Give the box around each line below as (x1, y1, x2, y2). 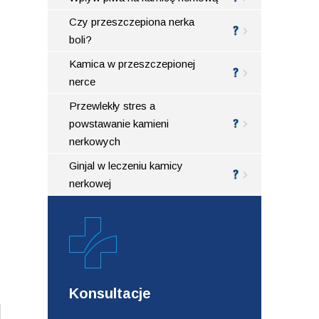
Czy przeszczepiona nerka (69, 15, 195, 28)
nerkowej (69, 177, 112, 189)
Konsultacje (69, 285, 152, 301)
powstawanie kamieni (69, 117, 169, 130)
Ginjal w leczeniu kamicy (69, 159, 184, 172)
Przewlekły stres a (69, 99, 156, 112)
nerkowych (69, 135, 121, 147)
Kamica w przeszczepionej (69, 57, 196, 70)
